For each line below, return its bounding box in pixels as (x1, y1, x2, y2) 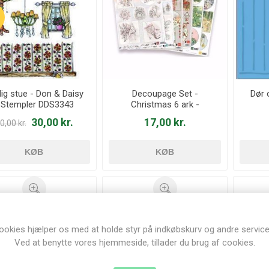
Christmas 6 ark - (130, 99, 199, 110)
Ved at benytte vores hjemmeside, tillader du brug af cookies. (14, 237, 255, 248)
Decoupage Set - (131, 88, 198, 100)
